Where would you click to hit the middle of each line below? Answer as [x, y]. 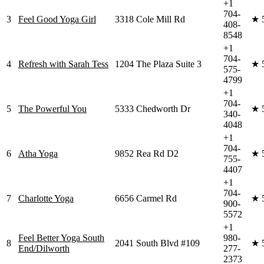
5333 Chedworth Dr [153, 109]
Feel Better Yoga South [61, 238]
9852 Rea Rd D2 [147, 154]
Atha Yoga [38, 154]
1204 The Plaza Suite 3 [158, 64]
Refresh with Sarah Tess [63, 64]
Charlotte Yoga [46, 199]
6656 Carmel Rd [146, 199]
